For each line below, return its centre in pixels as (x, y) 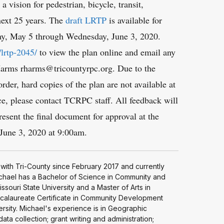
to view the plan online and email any (106, 52)
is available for (134, 20)
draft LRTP (86, 20)
